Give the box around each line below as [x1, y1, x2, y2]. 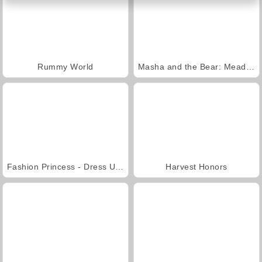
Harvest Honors [166, 161, 227, 171]
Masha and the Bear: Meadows [246, 61, 254, 71]
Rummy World [37, 61, 94, 71]
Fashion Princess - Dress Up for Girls [115, 161, 124, 171]
